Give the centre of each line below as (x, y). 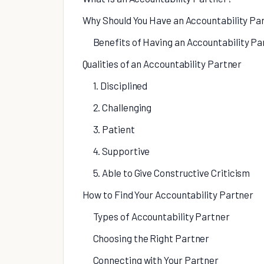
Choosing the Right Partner (151, 238)
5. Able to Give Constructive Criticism (171, 173)
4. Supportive (121, 151)
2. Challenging (122, 108)
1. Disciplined (120, 86)
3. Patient (114, 129)
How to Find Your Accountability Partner (168, 195)
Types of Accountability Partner (161, 217)
